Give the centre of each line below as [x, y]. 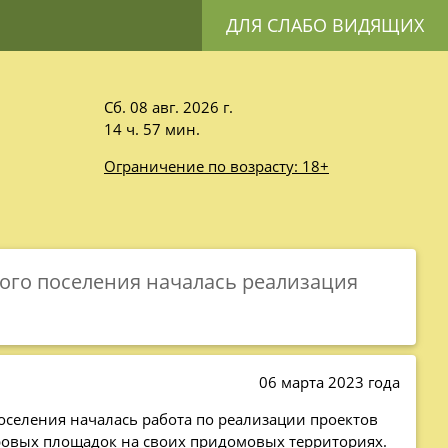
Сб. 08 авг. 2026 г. [168, 107]
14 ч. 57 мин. [151, 129]
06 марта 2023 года [327, 381]
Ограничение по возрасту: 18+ [216, 166]
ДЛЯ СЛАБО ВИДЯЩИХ [325, 25]
